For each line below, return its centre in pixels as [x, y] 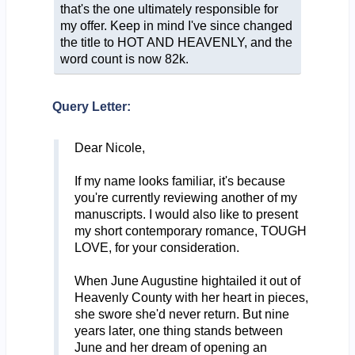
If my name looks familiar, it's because [179, 181]
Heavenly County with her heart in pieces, [191, 297]
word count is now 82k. [124, 59]
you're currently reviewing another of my [185, 197]
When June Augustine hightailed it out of [187, 281]
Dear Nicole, [109, 147]
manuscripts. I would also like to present [186, 214]
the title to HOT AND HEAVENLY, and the [176, 42]
